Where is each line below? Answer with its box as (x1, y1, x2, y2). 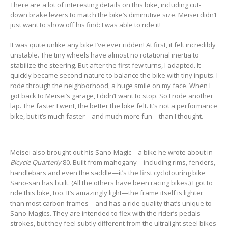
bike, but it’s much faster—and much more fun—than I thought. (10, 111, 203, 121)
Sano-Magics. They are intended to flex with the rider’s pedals (10, 209, 201, 218)
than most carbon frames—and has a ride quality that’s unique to (10, 198, 212, 208)
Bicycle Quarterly (10, 158, 63, 167)
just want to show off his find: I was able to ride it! (10, 20, 161, 30)
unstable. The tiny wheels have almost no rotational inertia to (10, 50, 199, 60)
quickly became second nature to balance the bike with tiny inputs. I (10, 70, 218, 80)
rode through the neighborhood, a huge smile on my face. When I (10, 80, 211, 90)
